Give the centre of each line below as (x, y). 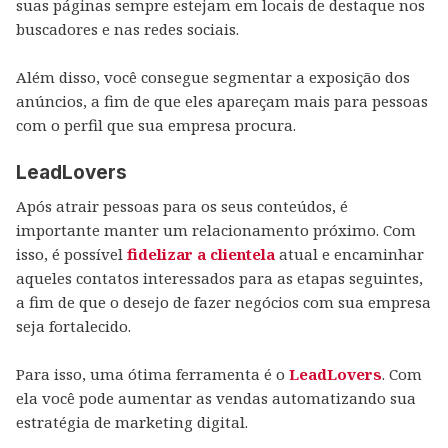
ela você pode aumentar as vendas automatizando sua (216, 398)
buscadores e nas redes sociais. (127, 29)
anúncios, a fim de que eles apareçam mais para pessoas (222, 101)
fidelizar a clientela (201, 254)
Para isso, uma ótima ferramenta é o (152, 374)
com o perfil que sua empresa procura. (156, 125)
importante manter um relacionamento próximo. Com (216, 230)
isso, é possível (71, 254)
